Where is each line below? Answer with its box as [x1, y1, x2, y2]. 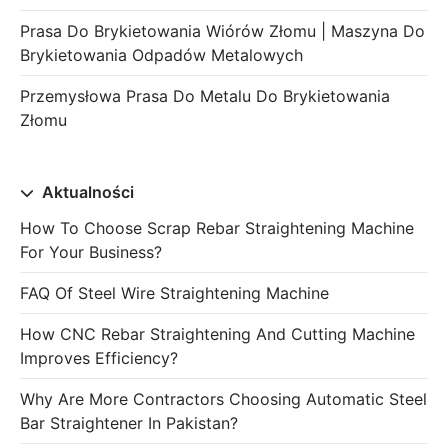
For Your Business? [20, 241, 162, 262]
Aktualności [38, 181, 134, 202]
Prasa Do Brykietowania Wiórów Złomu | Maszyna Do [20, 20, 425, 41]
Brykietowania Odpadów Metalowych [20, 44, 303, 65]
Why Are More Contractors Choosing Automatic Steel [20, 388, 427, 409]
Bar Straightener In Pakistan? [20, 412, 238, 433]
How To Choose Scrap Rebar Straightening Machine [20, 217, 414, 238]
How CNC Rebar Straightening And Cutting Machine [20, 323, 415, 344]
